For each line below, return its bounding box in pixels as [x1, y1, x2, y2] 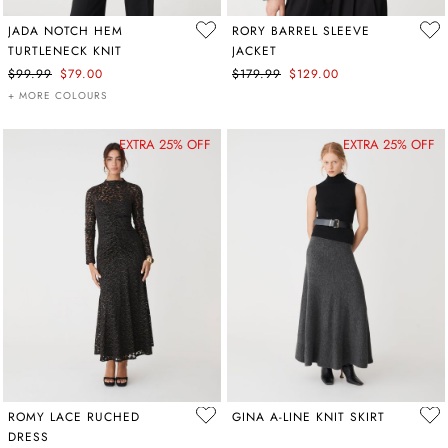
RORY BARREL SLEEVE [232, 22, 370, 40]
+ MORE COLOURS [8, 88, 107, 103]
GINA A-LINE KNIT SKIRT [232, 407, 385, 426]
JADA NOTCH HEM [8, 22, 123, 40]
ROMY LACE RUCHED [8, 407, 140, 426]
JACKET [232, 42, 277, 60]
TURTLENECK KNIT [8, 42, 122, 60]
